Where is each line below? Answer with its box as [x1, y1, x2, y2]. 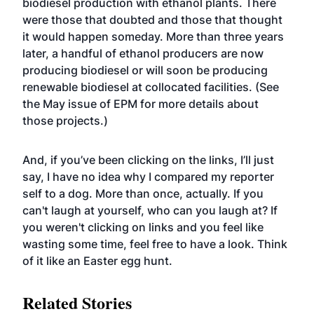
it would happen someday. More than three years [22, 29, 284, 43]
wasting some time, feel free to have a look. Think [22, 237, 287, 251]
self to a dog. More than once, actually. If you [22, 186, 264, 200]
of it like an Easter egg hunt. [22, 254, 175, 268]
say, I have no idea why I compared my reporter [22, 170, 274, 184]
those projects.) [22, 114, 108, 128]
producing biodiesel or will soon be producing [22, 63, 268, 77]
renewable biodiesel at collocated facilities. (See [22, 80, 279, 94]
